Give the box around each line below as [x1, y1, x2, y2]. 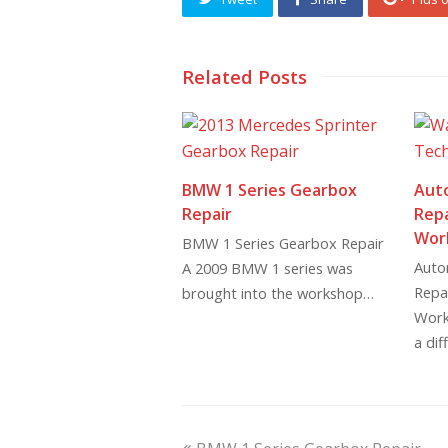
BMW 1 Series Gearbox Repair [182, 233, 384, 254]
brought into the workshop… [182, 283, 374, 304]
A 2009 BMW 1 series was [182, 258, 353, 279]
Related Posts [182, 64, 307, 90]
